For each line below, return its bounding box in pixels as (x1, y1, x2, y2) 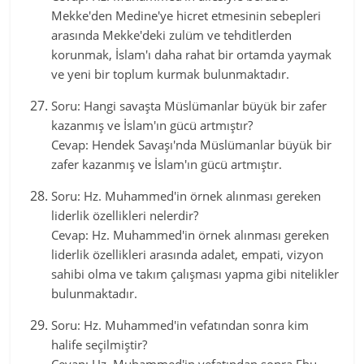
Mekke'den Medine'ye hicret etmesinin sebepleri (51, 7, 322, 24)
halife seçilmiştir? (51, 336, 148, 353)
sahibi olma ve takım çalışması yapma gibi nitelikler (51, 266, 340, 282)
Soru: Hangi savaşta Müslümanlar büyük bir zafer (51, 97, 327, 114)
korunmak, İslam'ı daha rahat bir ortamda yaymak (51, 46, 332, 63)
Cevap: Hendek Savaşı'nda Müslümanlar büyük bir (51, 136, 332, 153)
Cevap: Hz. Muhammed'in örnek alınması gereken (51, 227, 330, 243)
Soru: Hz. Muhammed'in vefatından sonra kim (51, 317, 310, 333)
